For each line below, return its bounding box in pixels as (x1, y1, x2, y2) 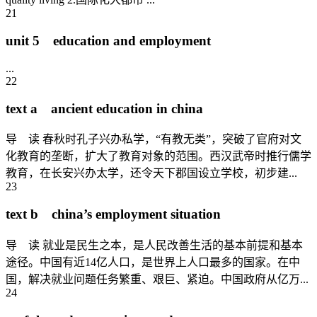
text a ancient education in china (6, 100, 203, 116)
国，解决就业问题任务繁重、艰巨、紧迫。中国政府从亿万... (6, 272, 309, 285)
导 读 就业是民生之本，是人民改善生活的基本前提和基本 (6, 238, 303, 251)
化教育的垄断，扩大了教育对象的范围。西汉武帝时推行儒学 (6, 150, 311, 163)
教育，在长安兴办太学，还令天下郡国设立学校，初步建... (6, 167, 297, 180)
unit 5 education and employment (6, 33, 211, 49)
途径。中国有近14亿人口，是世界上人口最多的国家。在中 (6, 255, 300, 268)
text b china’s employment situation (6, 207, 221, 222)
